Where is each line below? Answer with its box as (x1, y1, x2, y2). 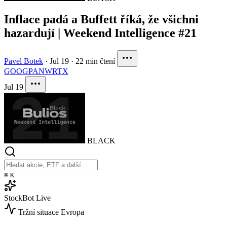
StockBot (4, 194, 34, 203)
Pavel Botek (4, 57, 43, 66)
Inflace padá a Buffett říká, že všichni (4, 13, 199, 26)
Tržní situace (18, 208, 59, 217)
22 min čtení (75, 57, 115, 66)
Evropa (61, 208, 84, 217)
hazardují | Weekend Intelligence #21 (4, 26, 197, 40)
